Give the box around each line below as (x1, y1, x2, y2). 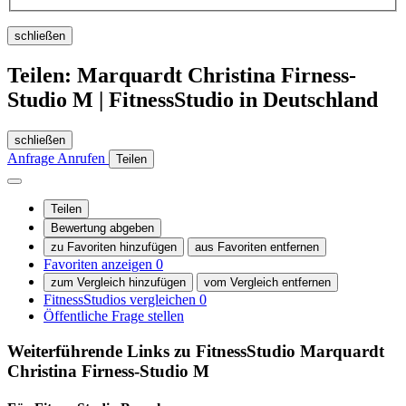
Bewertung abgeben (51, 221, 154, 236)
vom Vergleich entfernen (204, 275, 331, 290)
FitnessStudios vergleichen (43, 292, 199, 308)
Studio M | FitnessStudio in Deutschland (7, 88, 378, 112)
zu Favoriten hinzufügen (51, 240, 177, 255)
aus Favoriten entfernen (195, 240, 319, 255)
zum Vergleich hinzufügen (51, 275, 186, 290)
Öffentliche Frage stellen (43, 308, 184, 324)
